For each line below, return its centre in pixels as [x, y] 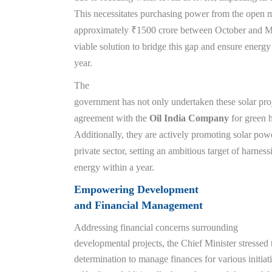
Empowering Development [136, 189]
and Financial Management [138, 205]
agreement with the [110, 118]
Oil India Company [189, 118]
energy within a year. [114, 167]
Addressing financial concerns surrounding [156, 227]
